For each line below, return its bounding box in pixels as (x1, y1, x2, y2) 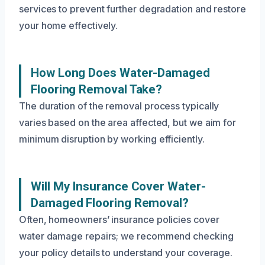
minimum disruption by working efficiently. (19, 133, 205, 146)
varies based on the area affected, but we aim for (19, 117, 237, 129)
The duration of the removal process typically (19, 100, 219, 112)
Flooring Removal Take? (31, 82, 163, 97)
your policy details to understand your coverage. (19, 247, 233, 259)
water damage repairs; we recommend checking (19, 230, 234, 243)
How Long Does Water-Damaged (31, 66, 210, 80)
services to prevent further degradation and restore (19, 3, 246, 15)
